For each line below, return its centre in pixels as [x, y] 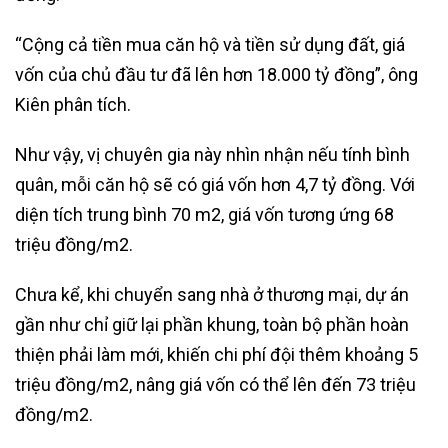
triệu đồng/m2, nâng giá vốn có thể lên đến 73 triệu [215, 384]
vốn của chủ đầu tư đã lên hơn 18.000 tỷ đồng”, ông [216, 74]
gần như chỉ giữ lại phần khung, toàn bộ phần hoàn [212, 324]
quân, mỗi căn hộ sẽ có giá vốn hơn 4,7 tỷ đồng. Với [215, 184]
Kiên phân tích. [73, 104]
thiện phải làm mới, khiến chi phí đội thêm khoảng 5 [216, 354]
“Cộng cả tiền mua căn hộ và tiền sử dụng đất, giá [210, 44]
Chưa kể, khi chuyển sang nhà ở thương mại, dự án [212, 294]
